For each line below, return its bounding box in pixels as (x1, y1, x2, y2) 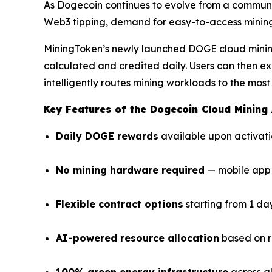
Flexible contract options (56, 198, 183, 211)
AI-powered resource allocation (56, 232, 219, 245)
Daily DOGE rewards (56, 130, 158, 143)
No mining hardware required (56, 164, 205, 177)
